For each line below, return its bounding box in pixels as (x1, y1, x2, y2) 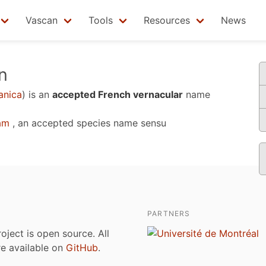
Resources (144, 14, 190, 26)
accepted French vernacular (52, 88, 183, 100)
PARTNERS (147, 209, 191, 218)
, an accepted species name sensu (9, 117, 166, 129)
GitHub (66, 242, 98, 254)
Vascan (26, 14, 58, 26)
